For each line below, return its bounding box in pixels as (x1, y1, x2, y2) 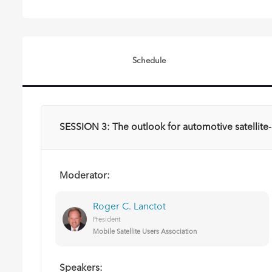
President (93, 216, 120, 223)
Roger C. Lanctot (93, 202, 166, 212)
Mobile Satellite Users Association (93, 228, 197, 236)
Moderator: (59, 171, 110, 181)
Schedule (132, 56, 166, 65)
